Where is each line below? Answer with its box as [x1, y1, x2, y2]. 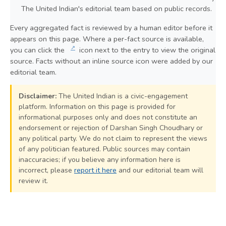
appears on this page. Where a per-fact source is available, [10, 33, 204, 44]
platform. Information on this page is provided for [19, 101, 176, 111]
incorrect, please [19, 165, 74, 175]
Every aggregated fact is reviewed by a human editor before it [10, 22, 212, 33]
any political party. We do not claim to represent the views [19, 133, 207, 143]
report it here [74, 165, 117, 175]
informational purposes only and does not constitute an [19, 112, 197, 122]
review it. [19, 176, 48, 186]
